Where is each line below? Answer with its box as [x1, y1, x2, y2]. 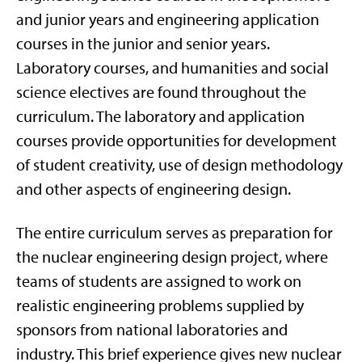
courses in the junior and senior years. [16, 34, 270, 53]
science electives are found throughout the [16, 82, 306, 102]
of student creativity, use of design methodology [16, 155, 343, 175]
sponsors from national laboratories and [16, 320, 288, 339]
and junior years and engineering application [16, 10, 319, 29]
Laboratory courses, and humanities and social [16, 58, 329, 78]
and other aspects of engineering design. [16, 179, 291, 199]
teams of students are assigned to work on [16, 271, 301, 291]
